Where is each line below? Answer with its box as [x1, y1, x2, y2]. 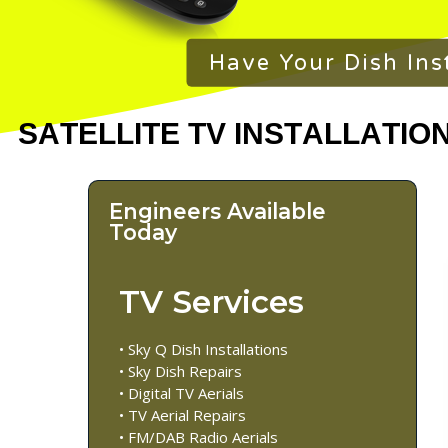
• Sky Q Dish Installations [119, 339, 288, 360]
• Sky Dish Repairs [119, 361, 242, 382]
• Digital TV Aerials [119, 383, 244, 404]
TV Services [119, 282, 304, 321]
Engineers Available [109, 197, 326, 224]
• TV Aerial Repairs [119, 405, 246, 426]
